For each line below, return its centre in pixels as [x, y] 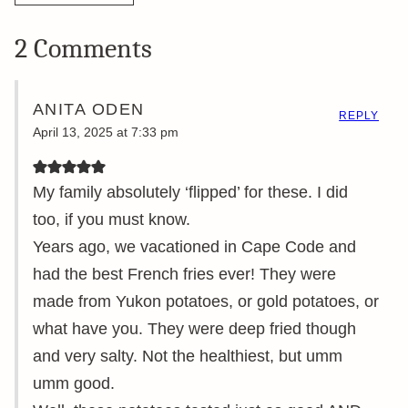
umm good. [74, 383]
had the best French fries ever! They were [184, 274]
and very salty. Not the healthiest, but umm [188, 356]
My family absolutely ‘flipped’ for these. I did [190, 192]
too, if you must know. [112, 219]
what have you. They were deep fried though [194, 328]
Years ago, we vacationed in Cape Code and [194, 246]
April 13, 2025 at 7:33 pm [106, 132]
